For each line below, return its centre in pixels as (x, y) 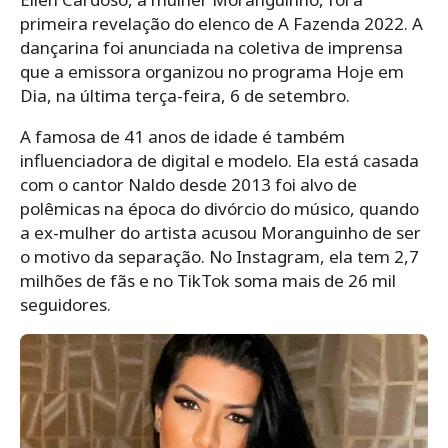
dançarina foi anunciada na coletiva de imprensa (211, 47)
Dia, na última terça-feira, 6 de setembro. (185, 95)
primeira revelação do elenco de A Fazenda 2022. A (221, 23)
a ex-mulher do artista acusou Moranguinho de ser (220, 232)
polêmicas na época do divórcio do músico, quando (219, 208)
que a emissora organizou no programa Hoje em (212, 71)
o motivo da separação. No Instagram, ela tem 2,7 (219, 256)
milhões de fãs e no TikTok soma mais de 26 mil (208, 280)
